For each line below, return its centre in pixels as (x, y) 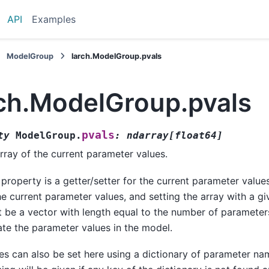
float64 (196, 136)
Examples (54, 19)
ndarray (148, 136)
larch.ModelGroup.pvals (117, 56)
